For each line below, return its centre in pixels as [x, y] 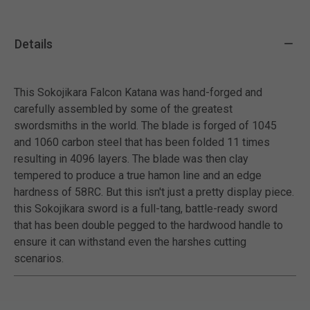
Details [34, 44]
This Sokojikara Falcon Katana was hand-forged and [138, 92]
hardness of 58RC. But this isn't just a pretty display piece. [154, 192]
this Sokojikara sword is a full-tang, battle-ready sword [146, 208]
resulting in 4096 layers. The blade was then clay [131, 158]
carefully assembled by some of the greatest [123, 109]
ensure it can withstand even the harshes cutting [130, 241]
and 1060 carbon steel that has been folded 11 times [142, 142]
